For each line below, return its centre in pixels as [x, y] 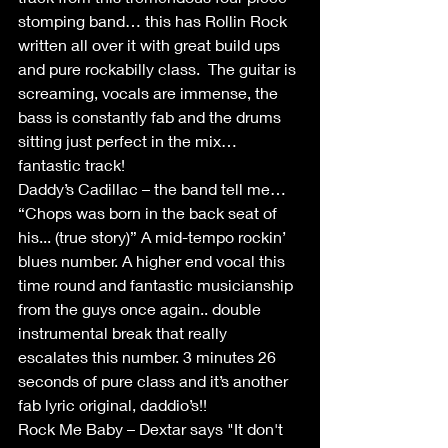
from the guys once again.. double [141, 308]
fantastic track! [71, 164]
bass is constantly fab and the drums [151, 116]
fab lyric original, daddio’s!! [112, 404]
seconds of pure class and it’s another [155, 380]
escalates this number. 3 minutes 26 [149, 356]
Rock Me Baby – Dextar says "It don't [152, 428]
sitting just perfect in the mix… [129, 140]
